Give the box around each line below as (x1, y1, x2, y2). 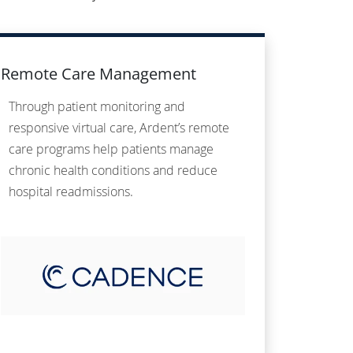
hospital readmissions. (9, 183, 133, 201)
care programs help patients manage (9, 140, 214, 158)
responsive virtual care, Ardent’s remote (9, 119, 229, 137)
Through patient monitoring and (9, 98, 185, 116)
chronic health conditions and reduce (9, 162, 217, 180)
